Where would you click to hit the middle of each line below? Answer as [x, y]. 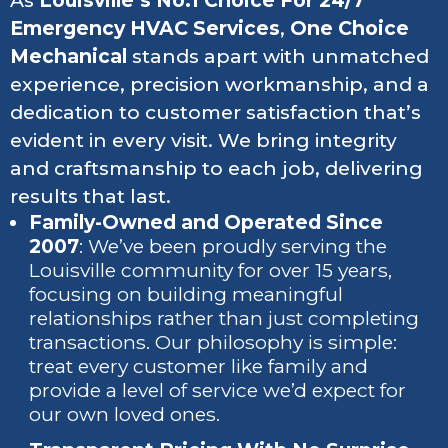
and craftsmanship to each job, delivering [216, 169]
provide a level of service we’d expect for [218, 391]
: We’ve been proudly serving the [233, 247]
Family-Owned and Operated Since [206, 223]
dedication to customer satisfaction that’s [215, 113]
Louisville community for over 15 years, [211, 271]
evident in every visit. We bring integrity [203, 141]
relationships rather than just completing [224, 319]
